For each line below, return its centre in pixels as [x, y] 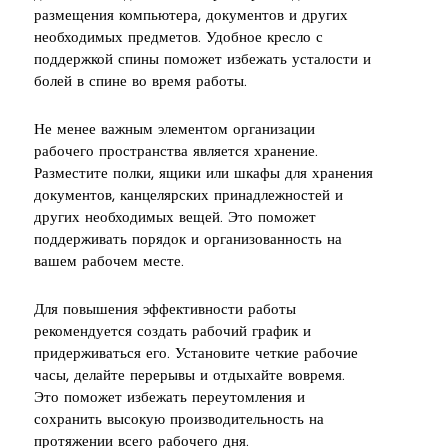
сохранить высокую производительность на [179, 420]
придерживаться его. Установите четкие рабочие [196, 354]
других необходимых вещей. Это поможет [175, 218]
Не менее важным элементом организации [174, 130]
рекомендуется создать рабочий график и [172, 332]
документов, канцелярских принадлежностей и [188, 196]
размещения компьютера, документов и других [191, 16]
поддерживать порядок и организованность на [188, 240]
